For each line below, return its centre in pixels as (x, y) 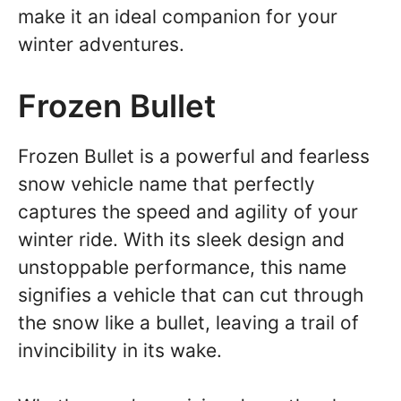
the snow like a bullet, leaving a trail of (188, 322)
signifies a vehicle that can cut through (191, 294)
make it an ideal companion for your (178, 17)
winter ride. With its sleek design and (181, 239)
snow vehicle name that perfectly (166, 183)
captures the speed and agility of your (188, 211)
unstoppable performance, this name (182, 267)
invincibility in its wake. (120, 350)
